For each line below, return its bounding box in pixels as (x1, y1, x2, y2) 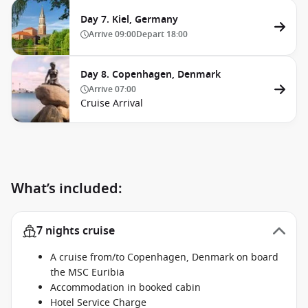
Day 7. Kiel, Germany (80, 12, 178, 27)
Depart (136, 28, 166, 41)
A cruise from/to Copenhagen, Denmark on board (50, 250, 278, 265)
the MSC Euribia (50, 265, 124, 280)
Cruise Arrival (80, 96, 143, 111)
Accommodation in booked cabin (50, 280, 201, 295)
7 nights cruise (36, 223, 115, 239)
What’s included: (11, 179, 122, 199)
